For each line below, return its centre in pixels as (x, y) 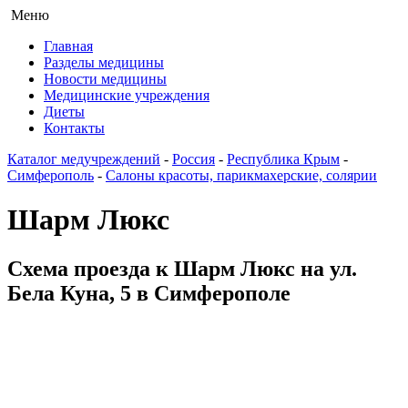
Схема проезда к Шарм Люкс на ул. (182, 268)
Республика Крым (283, 159)
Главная (68, 46)
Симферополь (51, 175)
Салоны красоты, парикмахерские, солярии (241, 175)
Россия (194, 159)
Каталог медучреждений (84, 159)
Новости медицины (105, 79)
